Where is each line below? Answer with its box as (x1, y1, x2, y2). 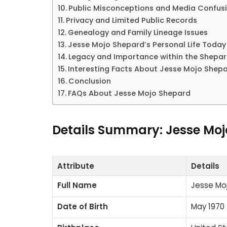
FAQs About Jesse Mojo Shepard (67, 88, 191, 98)
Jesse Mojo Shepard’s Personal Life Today (67, 39, 226, 50)
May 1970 (191, 201, 224, 212)
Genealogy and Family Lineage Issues (67, 27, 208, 37)
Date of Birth (57, 201, 108, 212)
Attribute (57, 161, 94, 172)
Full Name (57, 180, 97, 191)
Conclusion (68, 75, 111, 86)
